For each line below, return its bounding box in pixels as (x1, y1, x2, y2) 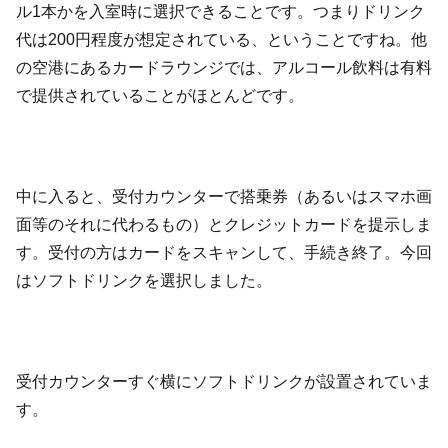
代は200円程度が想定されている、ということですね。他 (16, 30, 427, 48)
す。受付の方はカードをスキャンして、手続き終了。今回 (16, 243, 432, 261)
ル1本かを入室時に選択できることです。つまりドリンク (16, 2, 425, 20)
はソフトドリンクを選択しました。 (16, 271, 272, 289)
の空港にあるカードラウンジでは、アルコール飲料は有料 (16, 58, 432, 76)
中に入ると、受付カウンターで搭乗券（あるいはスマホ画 (16, 187, 432, 205)
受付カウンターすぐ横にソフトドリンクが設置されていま (16, 372, 432, 390)
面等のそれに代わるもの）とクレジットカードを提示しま (16, 215, 432, 233)
